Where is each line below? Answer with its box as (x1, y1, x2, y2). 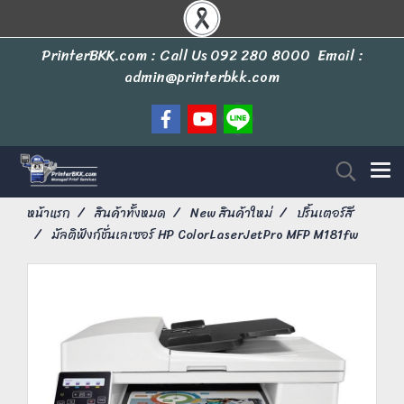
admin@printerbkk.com (124, 64, 280, 90)
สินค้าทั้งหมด (95, 202, 166, 225)
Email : (309, 42, 363, 69)
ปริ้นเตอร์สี (297, 202, 353, 225)
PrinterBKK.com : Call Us (41, 42, 210, 69)
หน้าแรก (27, 202, 70, 225)
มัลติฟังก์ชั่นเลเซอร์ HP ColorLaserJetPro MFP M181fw (51, 224, 358, 246)
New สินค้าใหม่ (190, 202, 272, 225)
